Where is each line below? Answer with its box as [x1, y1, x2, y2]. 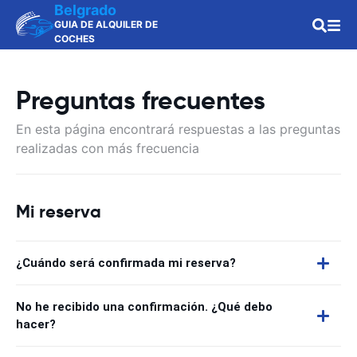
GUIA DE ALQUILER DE [54, 18, 158, 30]
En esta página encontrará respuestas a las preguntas [16, 121, 340, 137]
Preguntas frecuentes [16, 84, 265, 116]
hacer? [16, 317, 56, 331]
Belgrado [54, 2, 116, 18]
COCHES [54, 33, 95, 45]
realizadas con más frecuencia [16, 140, 199, 156]
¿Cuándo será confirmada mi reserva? [16, 256, 236, 270]
